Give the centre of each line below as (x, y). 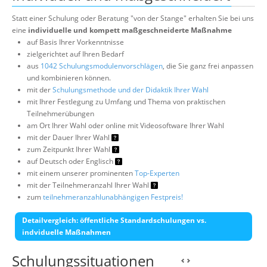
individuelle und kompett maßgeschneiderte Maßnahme (130, 30)
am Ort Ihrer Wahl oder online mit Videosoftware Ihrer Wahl (125, 126)
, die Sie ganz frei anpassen (208, 66)
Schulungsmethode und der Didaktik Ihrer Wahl (131, 90)
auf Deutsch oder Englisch (71, 162)
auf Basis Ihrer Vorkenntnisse (75, 42)
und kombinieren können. (69, 78)
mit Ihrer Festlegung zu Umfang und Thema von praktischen (126, 102)
